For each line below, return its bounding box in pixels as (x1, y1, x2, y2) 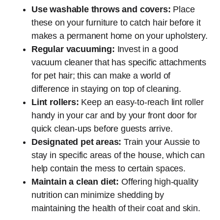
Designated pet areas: (31, 137, 122, 147)
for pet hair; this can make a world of (31, 70, 171, 81)
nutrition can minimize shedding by (31, 190, 164, 200)
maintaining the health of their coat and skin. (31, 203, 200, 213)
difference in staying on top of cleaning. (31, 83, 181, 94)
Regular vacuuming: (31, 44, 115, 54)
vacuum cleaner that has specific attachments (31, 57, 207, 67)
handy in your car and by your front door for (31, 110, 197, 120)
